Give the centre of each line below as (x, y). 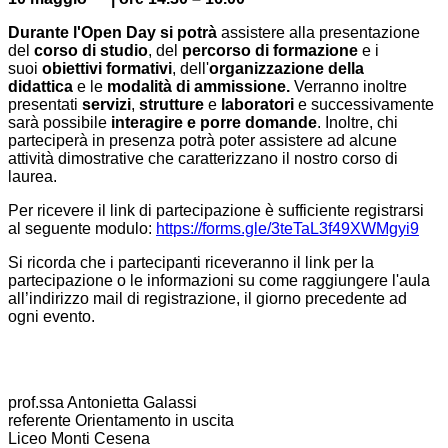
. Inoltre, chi (357, 123)
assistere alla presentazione (320, 33)
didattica (40, 87)
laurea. (32, 177)
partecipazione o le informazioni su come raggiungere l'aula (219, 281)
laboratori (257, 105)
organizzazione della (286, 69)
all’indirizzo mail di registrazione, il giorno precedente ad (207, 299)
